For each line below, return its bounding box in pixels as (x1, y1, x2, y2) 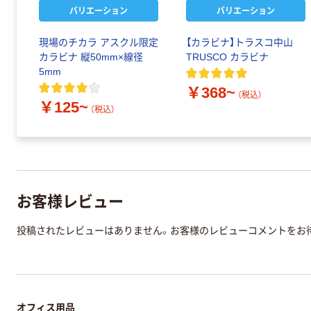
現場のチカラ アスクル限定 (39, 37, 158, 49)
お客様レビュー (17, 188, 124, 211)
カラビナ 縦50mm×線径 (39, 51, 143, 63)
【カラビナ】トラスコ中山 (186, 37, 293, 49)
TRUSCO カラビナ (186, 51, 269, 63)
